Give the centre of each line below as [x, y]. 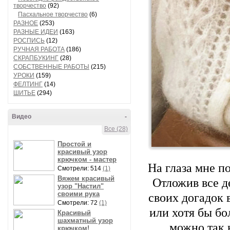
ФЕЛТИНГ [28, 84]
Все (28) [116, 129]
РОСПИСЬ [29, 41]
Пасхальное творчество [53, 14]
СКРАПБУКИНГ [36, 58]
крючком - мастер [87, 159]
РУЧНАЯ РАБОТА [39, 49]
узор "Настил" [81, 186]
